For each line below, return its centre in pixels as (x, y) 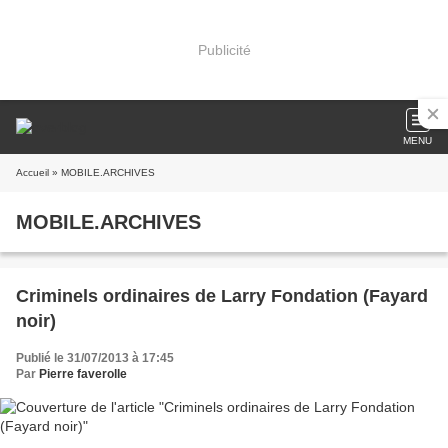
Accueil (32, 172)
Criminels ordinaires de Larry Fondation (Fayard (222, 296)
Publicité (224, 49)
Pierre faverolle (83, 374)
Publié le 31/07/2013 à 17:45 (95, 358)
